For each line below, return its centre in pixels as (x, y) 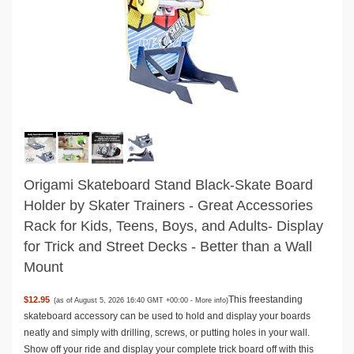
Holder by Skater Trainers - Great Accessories (168, 205)
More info (211, 300)
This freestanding (266, 300)
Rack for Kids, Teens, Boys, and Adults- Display (173, 226)
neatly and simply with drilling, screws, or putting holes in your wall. (167, 333)
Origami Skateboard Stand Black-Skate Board (168, 185)
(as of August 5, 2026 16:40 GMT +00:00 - (125, 300)
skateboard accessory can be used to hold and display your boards (167, 316)
